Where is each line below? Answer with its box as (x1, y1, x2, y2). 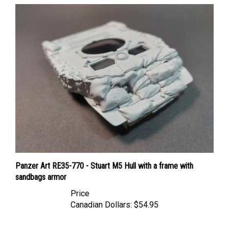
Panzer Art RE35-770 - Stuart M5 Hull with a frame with (15, 151, 193, 161)
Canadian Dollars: (71, 190, 132, 200)
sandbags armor (15, 162, 66, 172)
